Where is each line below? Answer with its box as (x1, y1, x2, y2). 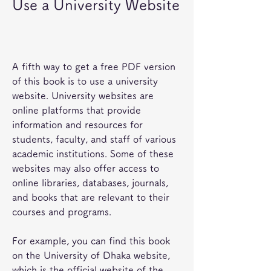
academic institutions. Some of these (12, 149, 174, 158)
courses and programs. (12, 207, 111, 217)
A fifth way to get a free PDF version (12, 62, 175, 71)
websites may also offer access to (12, 163, 159, 173)
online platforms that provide (12, 105, 141, 115)
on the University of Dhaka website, (12, 250, 170, 260)
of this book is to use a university (12, 76, 158, 86)
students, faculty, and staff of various (12, 134, 176, 144)
